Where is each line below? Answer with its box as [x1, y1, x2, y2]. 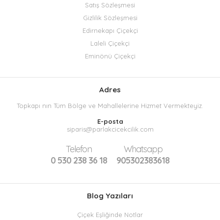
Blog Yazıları [87, 191, 133, 201]
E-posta [97, 117, 123, 126]
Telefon [66, 143, 92, 155]
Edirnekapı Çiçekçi [82, 26, 138, 34]
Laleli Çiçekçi [90, 39, 130, 47]
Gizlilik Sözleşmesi [82, 13, 137, 22]
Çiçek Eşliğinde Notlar [77, 210, 143, 219]
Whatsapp [123, 143, 163, 155]
